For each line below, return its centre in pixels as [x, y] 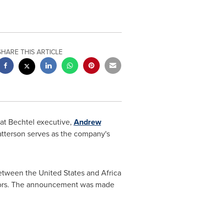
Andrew [87, 122]
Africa [111, 173]
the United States [55, 173]
